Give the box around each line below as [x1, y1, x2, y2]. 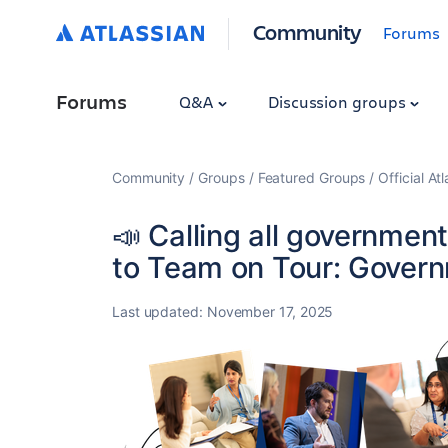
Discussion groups [267, 91, 410, 112]
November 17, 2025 [206, 303, 334, 320]
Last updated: [112, 303, 207, 320]
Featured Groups [257, 169, 366, 186]
